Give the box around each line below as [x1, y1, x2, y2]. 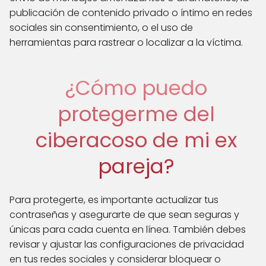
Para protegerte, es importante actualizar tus [9, 192, 218, 207]
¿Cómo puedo [65, 73, 207, 102]
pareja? [97, 151, 175, 180]
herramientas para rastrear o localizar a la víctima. [9, 35, 243, 49]
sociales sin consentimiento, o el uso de [9, 20, 193, 34]
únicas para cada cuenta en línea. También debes [9, 222, 246, 236]
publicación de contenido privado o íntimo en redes [9, 5, 252, 20]
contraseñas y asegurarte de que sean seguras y [9, 207, 239, 221]
